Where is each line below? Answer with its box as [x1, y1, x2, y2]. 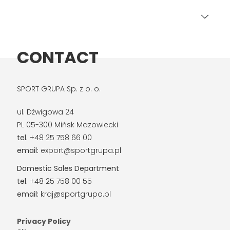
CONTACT [16, 46, 99, 69]
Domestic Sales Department [16, 163, 119, 174]
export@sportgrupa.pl [38, 145, 121, 156]
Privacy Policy [16, 216, 71, 226]
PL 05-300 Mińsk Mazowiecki [16, 120, 118, 130]
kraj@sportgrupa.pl [38, 189, 111, 199]
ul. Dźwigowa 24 [16, 107, 74, 117]
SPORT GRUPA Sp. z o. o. [16, 84, 101, 94]
